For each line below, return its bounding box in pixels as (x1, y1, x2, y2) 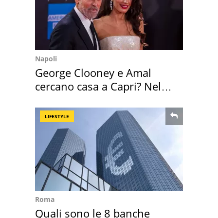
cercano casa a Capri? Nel (35, 78, 161, 93)
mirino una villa (35, 92, 113, 107)
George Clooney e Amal (35, 65, 151, 80)
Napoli (35, 54, 57, 63)
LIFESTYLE (45, 112, 69, 120)
